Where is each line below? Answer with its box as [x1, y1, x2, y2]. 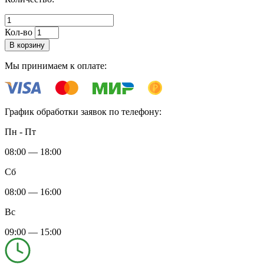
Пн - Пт [5, 126, 36, 137]
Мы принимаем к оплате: [5, 60, 107, 71]
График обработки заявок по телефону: [5, 106, 161, 117]
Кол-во [5, 27, 32, 37]
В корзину [9, 40, 45, 49]
